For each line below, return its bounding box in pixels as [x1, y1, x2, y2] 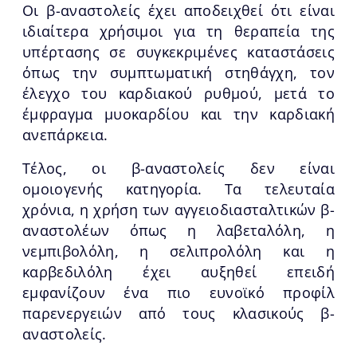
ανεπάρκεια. [22, 124, 108, 144]
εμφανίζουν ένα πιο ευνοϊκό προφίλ [22, 282, 335, 302]
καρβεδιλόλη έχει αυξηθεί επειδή [22, 261, 335, 281]
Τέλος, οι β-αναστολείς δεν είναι [22, 158, 335, 178]
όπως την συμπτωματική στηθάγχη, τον [22, 62, 335, 82]
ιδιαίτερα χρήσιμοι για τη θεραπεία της [22, 21, 335, 41]
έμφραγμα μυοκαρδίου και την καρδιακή [22, 104, 335, 124]
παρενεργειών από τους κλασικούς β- [22, 303, 335, 323]
